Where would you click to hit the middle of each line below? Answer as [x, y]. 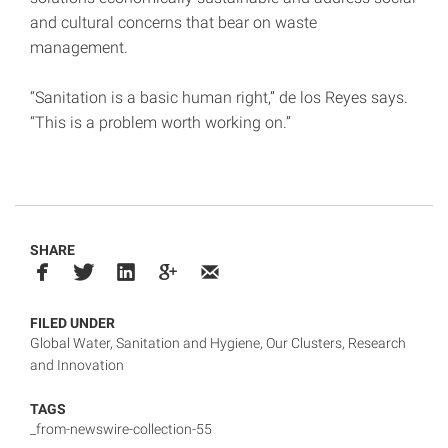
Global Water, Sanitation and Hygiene [145, 342]
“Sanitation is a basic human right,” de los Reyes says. [219, 98]
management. [79, 48]
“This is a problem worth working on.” [160, 123]
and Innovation [77, 364]
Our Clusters [304, 342]
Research [377, 342]
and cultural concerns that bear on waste [173, 23]
